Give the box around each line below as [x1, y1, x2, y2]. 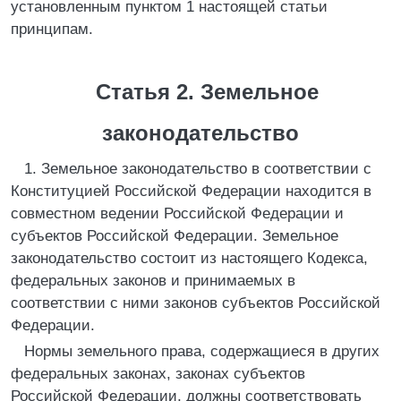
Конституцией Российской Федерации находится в [11, 183, 371, 200]
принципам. [11, 21, 93, 38]
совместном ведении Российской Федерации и [11, 205, 344, 222]
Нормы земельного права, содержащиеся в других [24, 343, 380, 360]
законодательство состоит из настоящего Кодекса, [11, 250, 368, 267]
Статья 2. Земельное [96, 80, 319, 104]
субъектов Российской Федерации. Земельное [11, 227, 338, 244]
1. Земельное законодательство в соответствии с [24, 160, 371, 177]
